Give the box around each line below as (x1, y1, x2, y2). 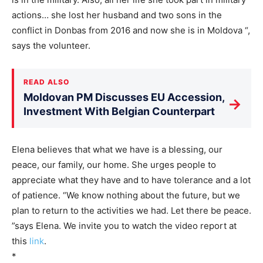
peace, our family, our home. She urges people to (12, 159, 216, 170)
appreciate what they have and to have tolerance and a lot (12, 174, 251, 186)
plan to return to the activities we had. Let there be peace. (12, 204, 251, 216)
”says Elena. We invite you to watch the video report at (12, 220, 237, 231)
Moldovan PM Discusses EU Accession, (23, 90, 224, 103)
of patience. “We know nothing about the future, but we (12, 189, 240, 201)
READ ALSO (23, 77, 69, 86)
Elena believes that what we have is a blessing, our (12, 143, 222, 155)
